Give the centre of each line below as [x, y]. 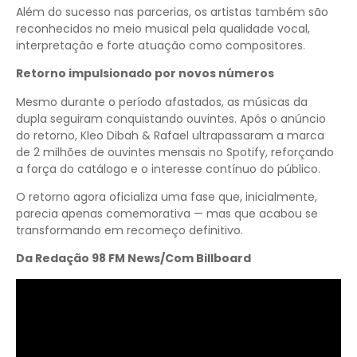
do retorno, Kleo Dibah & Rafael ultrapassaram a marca [170, 135]
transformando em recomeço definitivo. [129, 231]
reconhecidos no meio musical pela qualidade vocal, [163, 28]
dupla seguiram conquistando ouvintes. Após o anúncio [171, 118]
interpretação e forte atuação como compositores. [161, 45]
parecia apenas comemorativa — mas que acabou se [167, 214]
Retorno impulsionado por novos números [145, 74]
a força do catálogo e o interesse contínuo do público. [168, 169]
